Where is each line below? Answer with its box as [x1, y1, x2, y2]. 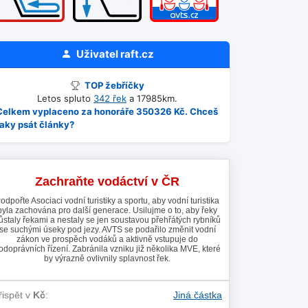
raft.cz [120, 47, 154, 60]
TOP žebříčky [82, 80, 144, 91]
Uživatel [74, 47, 120, 60]
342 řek [93, 93, 126, 104]
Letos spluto [37, 93, 93, 104]
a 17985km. [126, 93, 177, 104]
